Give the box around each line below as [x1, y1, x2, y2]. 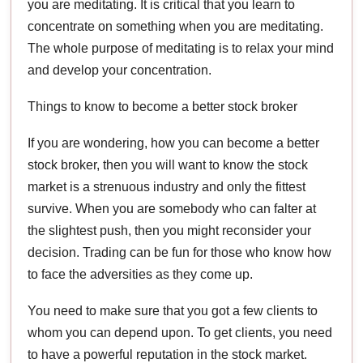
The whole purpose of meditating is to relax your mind [28, 41, 335, 55]
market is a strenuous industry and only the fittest [28, 179, 306, 194]
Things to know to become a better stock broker [28, 99, 298, 113]
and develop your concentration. [28, 62, 212, 77]
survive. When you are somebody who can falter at [28, 201, 317, 216]
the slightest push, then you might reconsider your [28, 223, 312, 237]
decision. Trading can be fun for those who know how [28, 245, 332, 259]
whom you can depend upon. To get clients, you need [28, 325, 333, 340]
